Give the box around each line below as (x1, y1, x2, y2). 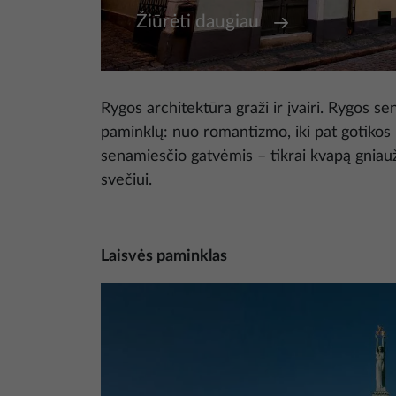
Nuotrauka (100, 286, 166, 300)
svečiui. (101, 172, 152, 188)
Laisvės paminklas (101, 248, 227, 264)
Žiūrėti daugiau (136, 12, 259, 31)
